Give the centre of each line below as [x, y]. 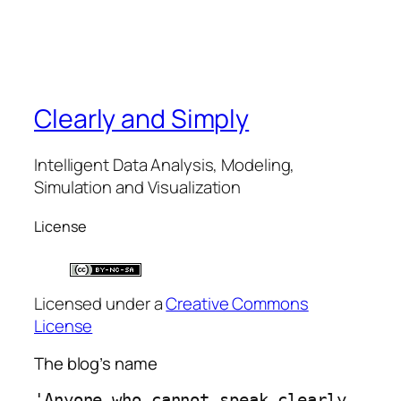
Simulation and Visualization [138, 188]
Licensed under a [100, 304]
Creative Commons [237, 304]
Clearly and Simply [142, 118]
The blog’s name [96, 363]
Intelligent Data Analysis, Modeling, [165, 165]
